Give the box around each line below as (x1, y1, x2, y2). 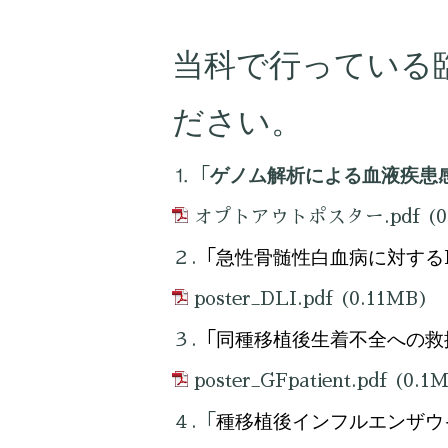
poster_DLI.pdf (194, 288, 333, 308)
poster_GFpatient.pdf (194, 370, 387, 390)
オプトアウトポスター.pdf (194, 206, 420, 226)
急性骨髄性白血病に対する (216, 246, 444, 268)
